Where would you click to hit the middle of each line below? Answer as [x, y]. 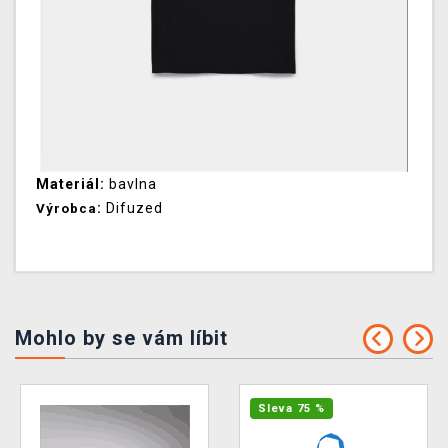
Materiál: [70, 183]
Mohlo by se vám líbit [121, 337]
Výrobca [66, 208]
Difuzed [132, 207]
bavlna [131, 183]
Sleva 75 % [291, 408]
